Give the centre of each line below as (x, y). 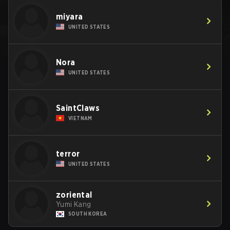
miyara (70, 16)
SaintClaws (78, 108)
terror (68, 154)
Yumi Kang (74, 204)
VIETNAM (80, 118)
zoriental (74, 195)
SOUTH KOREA (88, 214)
